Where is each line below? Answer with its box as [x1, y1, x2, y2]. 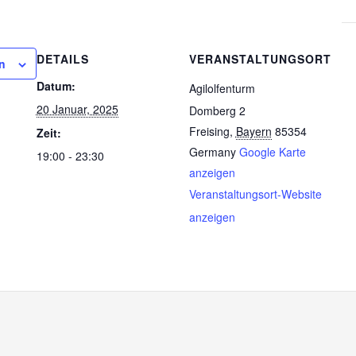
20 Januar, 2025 [36, 101, 118, 117]
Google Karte [238, 144, 306, 160]
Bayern [235, 123, 272, 139]
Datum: [36, 78, 75, 94]
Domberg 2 [188, 103, 246, 118]
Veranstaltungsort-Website [188, 186, 322, 202]
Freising [188, 123, 230, 139]
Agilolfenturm [188, 80, 255, 96]
